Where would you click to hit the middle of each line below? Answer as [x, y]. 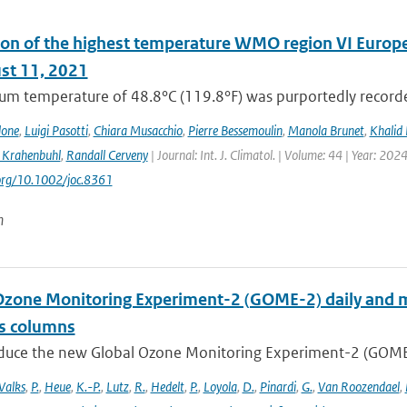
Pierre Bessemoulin [235, 130]
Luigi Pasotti [56, 130]
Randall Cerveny [107, 155]
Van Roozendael [358, 387]
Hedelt [167, 387]
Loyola [220, 387]
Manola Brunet [326, 130]
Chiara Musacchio [138, 130]
